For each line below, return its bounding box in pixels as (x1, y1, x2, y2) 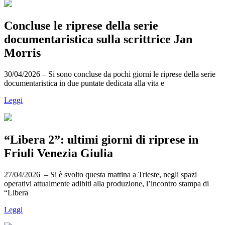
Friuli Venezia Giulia (4, 147, 113, 160)
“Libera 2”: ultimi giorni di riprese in (4, 133, 198, 147)
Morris (4, 46, 41, 60)
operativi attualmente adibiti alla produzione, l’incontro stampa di (4, 179, 209, 188)
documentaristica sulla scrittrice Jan (4, 33, 192, 46)
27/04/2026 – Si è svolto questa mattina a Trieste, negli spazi (4, 170, 197, 179)
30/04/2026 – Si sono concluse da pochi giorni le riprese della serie (4, 70, 215, 79)
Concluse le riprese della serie (4, 19, 158, 33)
